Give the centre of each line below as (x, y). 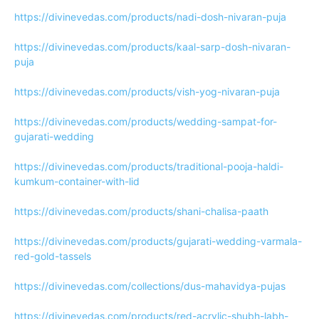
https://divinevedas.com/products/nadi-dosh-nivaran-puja (150, 17)
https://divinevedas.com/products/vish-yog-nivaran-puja (147, 91)
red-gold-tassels (53, 256)
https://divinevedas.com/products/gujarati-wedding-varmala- (158, 241)
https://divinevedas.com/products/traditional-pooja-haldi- (149, 166)
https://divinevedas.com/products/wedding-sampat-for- (146, 121)
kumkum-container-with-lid (77, 181)
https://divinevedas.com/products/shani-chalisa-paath (141, 211)
